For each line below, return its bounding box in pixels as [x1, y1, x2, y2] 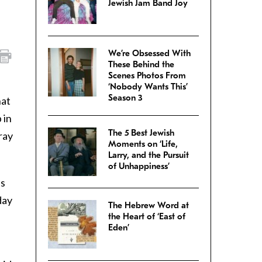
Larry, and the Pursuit [108, 150, 189, 161]
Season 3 [108, 92, 143, 104]
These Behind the [108, 59, 174, 70]
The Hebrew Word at [108, 200, 189, 211]
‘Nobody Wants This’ [108, 81, 188, 92]
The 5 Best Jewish [108, 127, 174, 139]
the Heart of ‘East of [108, 211, 185, 222]
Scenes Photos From [108, 70, 186, 81]
